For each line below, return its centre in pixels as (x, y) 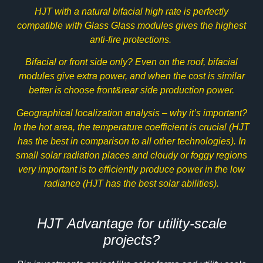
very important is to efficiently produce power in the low (131, 169)
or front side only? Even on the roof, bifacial (147, 62)
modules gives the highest (190, 26)
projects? (131, 240)
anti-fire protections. (131, 40)
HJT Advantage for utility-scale (131, 224)
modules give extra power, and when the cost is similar (131, 76)
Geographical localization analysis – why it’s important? (131, 113)
